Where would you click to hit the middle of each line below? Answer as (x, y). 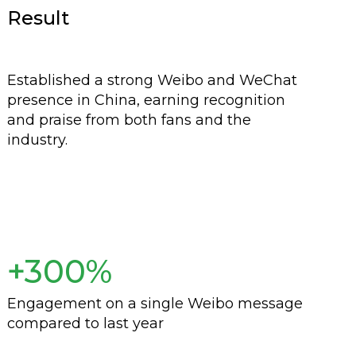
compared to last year (85, 323)
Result (38, 18)
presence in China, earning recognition (146, 100)
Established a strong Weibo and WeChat (152, 80)
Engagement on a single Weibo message (155, 304)
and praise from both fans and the (129, 120)
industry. (37, 140)
